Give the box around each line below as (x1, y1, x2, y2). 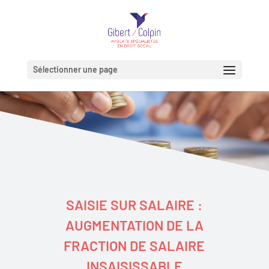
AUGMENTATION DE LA (65, 217, 204, 234)
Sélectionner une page (32, 64, 118, 74)
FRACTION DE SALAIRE (64, 237, 205, 255)
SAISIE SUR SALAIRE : (66, 196, 203, 214)
